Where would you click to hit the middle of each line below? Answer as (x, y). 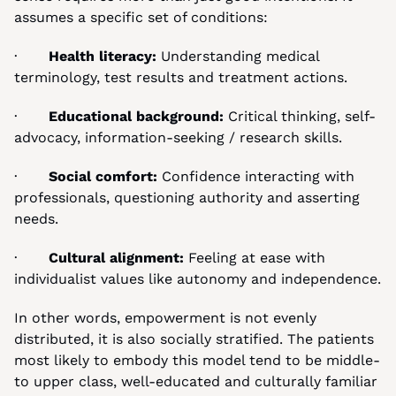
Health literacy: (105, 56)
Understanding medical (240, 56)
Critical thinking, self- (300, 116)
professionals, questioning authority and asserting (187, 198)
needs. (36, 219)
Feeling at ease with (255, 258)
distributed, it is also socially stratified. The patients (194, 339)
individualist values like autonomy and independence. (198, 279)
